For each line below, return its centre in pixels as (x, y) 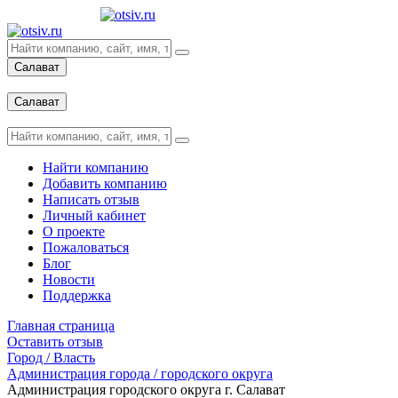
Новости (69, 279)
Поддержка (77, 295)
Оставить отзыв (55, 342)
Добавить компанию (105, 183)
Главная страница (61, 326)
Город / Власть (51, 358)
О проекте (74, 231)
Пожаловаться (86, 247)
